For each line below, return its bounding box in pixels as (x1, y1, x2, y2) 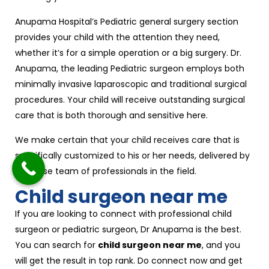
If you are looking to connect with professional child (15, 208, 232, 220)
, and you (202, 239, 240, 251)
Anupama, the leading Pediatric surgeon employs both (15, 62, 244, 74)
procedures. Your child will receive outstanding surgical (15, 94, 245, 106)
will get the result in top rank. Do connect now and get (15, 255, 243, 267)
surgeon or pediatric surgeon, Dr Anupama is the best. (15, 223, 241, 235)
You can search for (15, 239, 98, 251)
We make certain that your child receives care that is (15, 134, 240, 146)
